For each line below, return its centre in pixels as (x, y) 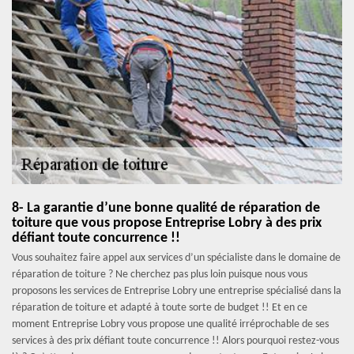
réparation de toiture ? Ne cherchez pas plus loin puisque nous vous (160, 275)
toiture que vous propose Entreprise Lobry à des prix (167, 223)
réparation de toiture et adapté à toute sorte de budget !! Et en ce (160, 308)
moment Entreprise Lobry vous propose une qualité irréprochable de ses (170, 324)
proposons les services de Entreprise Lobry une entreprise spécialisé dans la (177, 291)
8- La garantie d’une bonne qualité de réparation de (166, 208)
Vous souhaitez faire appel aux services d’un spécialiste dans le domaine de (176, 258)
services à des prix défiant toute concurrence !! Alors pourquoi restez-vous (175, 341)
